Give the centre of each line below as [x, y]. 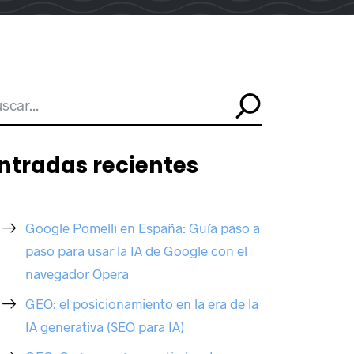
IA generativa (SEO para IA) [105, 326]
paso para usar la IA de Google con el [137, 250]
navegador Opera [77, 273]
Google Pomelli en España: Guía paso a [143, 227]
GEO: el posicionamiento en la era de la [142, 303]
